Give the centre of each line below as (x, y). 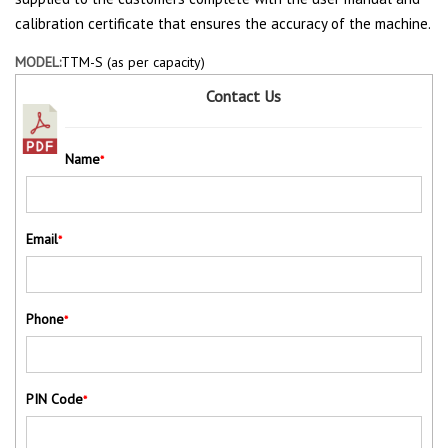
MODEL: (38, 61)
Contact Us (243, 95)
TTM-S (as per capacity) (133, 61)
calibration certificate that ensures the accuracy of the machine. (223, 23)
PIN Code (54, 398)
